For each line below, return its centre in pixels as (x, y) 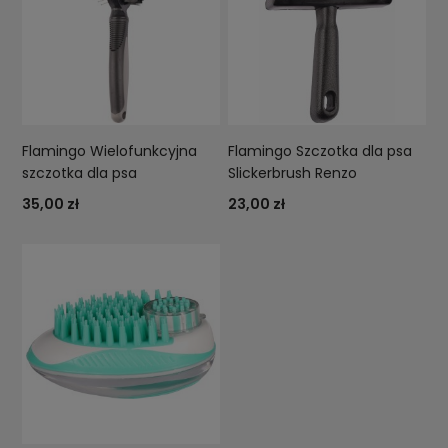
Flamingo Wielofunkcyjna (110, 151)
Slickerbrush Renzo (293, 173)
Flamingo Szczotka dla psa (320, 151)
